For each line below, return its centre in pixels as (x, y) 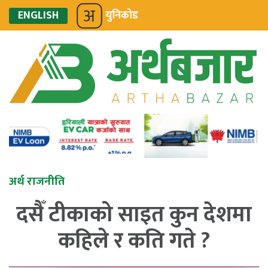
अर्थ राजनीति (37, 182)
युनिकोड (122, 16)
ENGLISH (38, 16)
